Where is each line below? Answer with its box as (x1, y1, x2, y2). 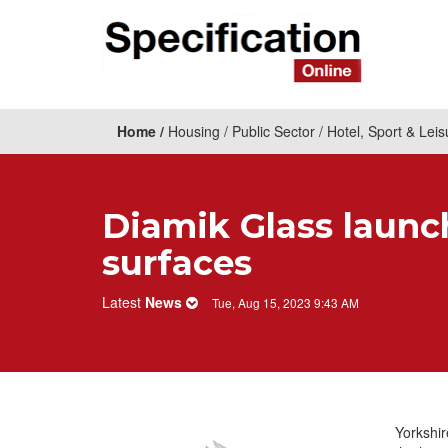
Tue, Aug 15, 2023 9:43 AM (212, 294, 359, 311)
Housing (168, 121, 220, 142)
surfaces (102, 242, 252, 284)
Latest (102, 292, 145, 312)
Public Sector (232, 121, 315, 142)
